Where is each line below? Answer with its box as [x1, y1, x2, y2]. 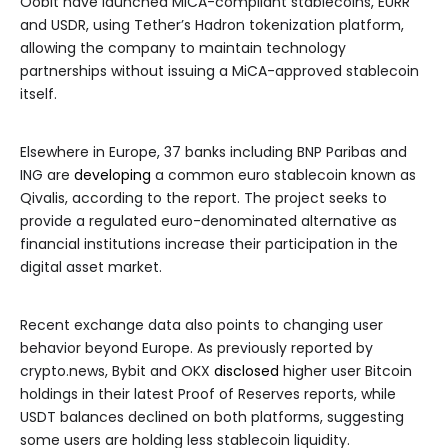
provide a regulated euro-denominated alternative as [20, 211, 397, 232]
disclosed [214, 361, 279, 382]
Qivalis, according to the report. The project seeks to [20, 188, 387, 209]
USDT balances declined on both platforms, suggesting [20, 407, 404, 428]
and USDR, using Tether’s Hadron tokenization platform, [20, 15, 404, 36]
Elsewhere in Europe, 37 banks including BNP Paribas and [20, 142, 407, 163]
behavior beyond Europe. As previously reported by [20, 338, 373, 359]
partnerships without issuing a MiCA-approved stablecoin [20, 61, 419, 82]
